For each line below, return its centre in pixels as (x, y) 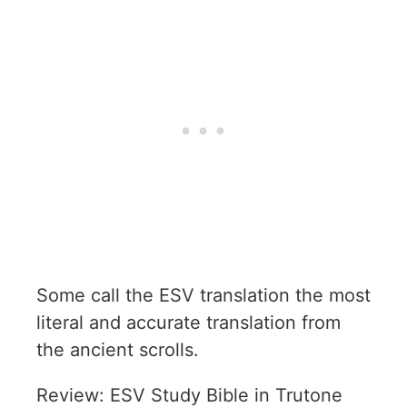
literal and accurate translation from (189, 323)
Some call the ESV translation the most (203, 296)
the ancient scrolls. (118, 350)
